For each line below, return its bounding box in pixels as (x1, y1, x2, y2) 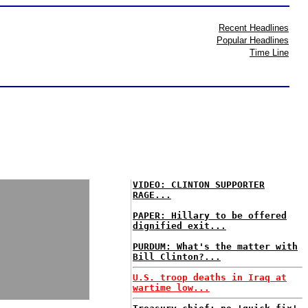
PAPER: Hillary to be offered (133, 210, 287, 221)
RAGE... (133, 190, 171, 200)
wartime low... (133, 283, 210, 293)
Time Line (250, 47, 289, 58)
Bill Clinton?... (133, 252, 221, 262)
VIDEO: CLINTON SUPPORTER (133, 179, 265, 190)
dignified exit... (133, 221, 226, 231)
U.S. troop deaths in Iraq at (133, 272, 287, 283)
